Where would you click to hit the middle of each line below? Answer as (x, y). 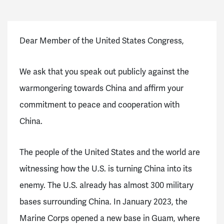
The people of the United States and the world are (110, 152)
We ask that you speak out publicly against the (104, 72)
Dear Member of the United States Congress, (103, 41)
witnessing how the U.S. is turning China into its (106, 169)
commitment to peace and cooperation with (99, 105)
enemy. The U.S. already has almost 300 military (106, 185)
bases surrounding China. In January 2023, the (103, 202)
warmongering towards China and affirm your (101, 88)
